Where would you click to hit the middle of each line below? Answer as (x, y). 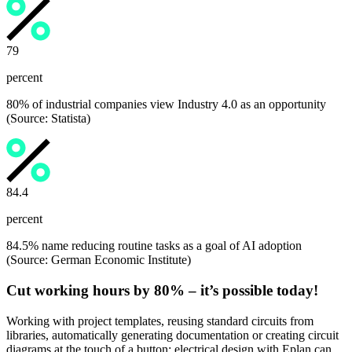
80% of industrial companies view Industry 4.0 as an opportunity (166, 104)
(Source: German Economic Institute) (99, 260)
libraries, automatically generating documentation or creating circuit (172, 335)
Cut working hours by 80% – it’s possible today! (162, 290)
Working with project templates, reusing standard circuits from (160, 321)
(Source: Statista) (48, 119)
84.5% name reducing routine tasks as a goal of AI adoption (154, 246)
